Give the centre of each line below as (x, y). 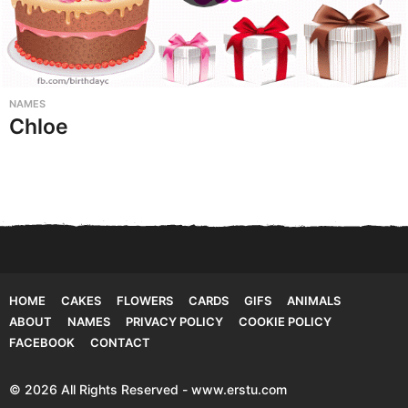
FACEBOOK (42, 342)
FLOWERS (145, 300)
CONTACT (120, 342)
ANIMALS (314, 300)
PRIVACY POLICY (174, 321)
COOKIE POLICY (285, 321)
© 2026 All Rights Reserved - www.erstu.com (148, 389)
